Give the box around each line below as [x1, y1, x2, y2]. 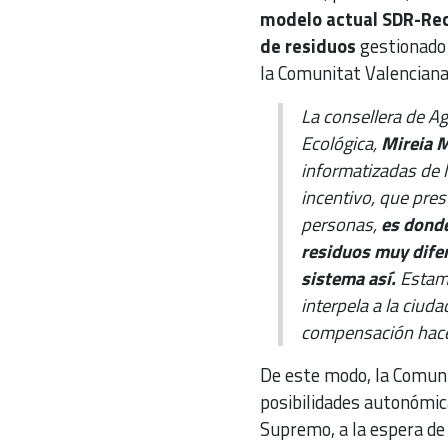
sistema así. [301, 263, 397, 292]
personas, [301, 209, 382, 238]
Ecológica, [301, 128, 382, 157]
